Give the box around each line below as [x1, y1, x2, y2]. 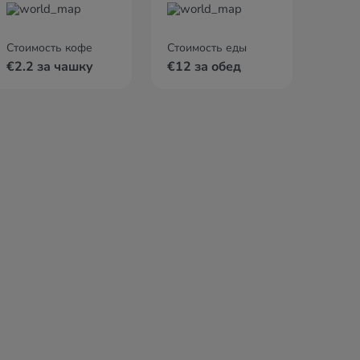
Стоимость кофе [6, 40, 92, 55]
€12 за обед [167, 58, 241, 76]
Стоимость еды [167, 40, 247, 55]
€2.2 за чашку [6, 58, 93, 76]
